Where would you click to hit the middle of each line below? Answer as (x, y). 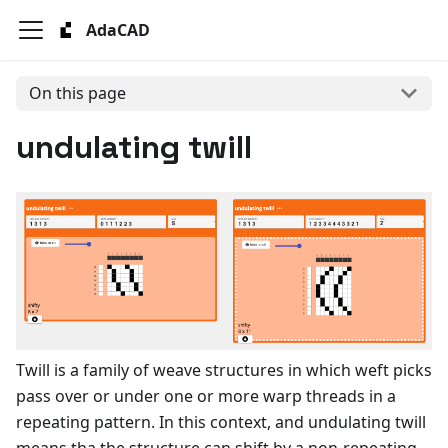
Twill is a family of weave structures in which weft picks (224, 369)
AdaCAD (117, 30)
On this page (77, 93)
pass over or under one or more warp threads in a (206, 395)
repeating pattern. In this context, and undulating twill (221, 421)
